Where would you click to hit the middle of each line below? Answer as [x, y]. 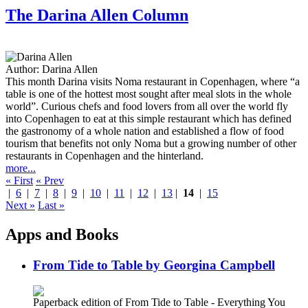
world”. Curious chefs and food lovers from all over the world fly [147, 106]
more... [21, 168]
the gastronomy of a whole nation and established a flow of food [145, 131]
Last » [51, 205]
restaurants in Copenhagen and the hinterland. [104, 155]
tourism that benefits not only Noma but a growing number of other [151, 143]
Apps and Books [62, 234]
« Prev [50, 180]
